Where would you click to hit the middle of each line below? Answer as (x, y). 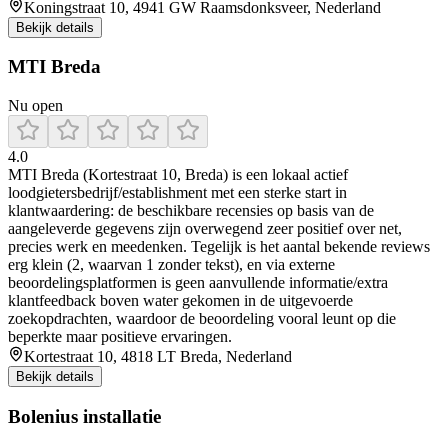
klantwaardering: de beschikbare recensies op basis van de (191, 211)
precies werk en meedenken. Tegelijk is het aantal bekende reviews (219, 247)
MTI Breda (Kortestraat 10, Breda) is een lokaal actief (178, 175)
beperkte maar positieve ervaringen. (120, 337)
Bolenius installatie (84, 416)
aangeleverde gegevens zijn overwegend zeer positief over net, (205, 229)
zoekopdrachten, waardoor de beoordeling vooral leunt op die (202, 319)
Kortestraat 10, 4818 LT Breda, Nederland (158, 357)
